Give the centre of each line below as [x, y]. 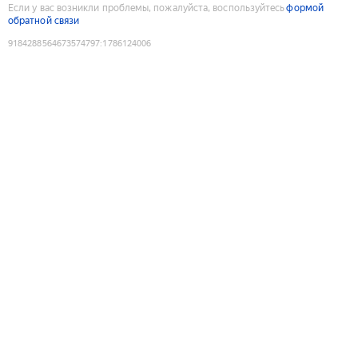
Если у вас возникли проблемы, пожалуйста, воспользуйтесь [147, 8]
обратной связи [44, 20]
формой [305, 8]
